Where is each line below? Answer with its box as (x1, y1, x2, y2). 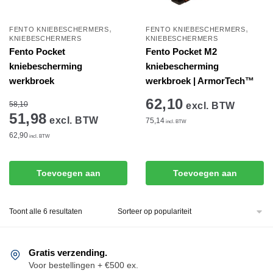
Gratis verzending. (29, 247, 107, 258)
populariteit (82, 228, 119, 237)
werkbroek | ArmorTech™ (146, 75, 254, 86)
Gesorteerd (82, 206, 119, 215)
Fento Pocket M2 (146, 46, 217, 57)
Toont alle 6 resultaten (9, 207, 82, 216)
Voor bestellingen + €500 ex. (29, 260, 138, 270)
